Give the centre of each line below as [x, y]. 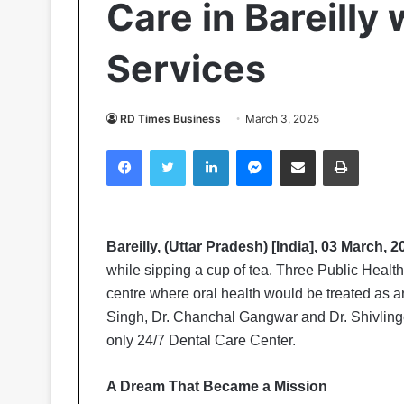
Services [186, 69]
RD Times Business [170, 119]
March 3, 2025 [282, 119]
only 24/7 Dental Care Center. [203, 340]
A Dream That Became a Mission [217, 386]
